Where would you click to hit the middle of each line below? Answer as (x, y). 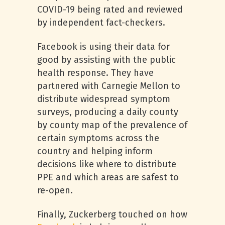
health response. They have (95, 73)
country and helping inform (95, 151)
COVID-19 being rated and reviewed (110, 10)
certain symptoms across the (98, 138)
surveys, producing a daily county (108, 112)
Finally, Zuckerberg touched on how (112, 214)
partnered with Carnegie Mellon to (109, 86)
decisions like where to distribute (107, 164)
